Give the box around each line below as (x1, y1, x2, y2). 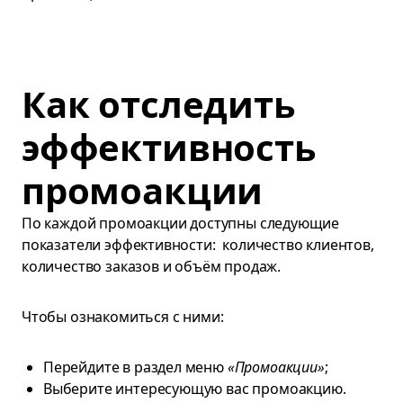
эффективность (22, 122, 317, 172)
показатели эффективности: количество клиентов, (22, 235, 374, 255)
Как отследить (22, 79, 296, 129)
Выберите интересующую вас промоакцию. (43, 379, 346, 399)
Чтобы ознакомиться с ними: (22, 307, 224, 327)
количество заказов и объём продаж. (22, 256, 284, 276)
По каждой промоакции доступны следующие (22, 213, 340, 233)
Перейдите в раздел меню (43, 357, 228, 377)
